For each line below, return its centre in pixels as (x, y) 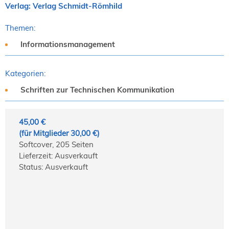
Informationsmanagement (68, 44)
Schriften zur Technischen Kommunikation (97, 89)
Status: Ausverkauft (53, 167)
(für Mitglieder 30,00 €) (59, 133)
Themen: (20, 28)
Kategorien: (25, 73)
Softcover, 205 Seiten (56, 144)
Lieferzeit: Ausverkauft (58, 155)
